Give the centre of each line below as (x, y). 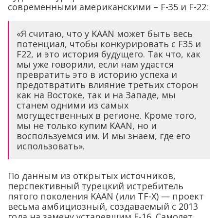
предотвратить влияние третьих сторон (107, 84)
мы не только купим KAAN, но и (87, 125)
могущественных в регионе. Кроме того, (107, 115)
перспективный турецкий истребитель (96, 186)
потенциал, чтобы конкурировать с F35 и (109, 44)
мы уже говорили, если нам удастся (95, 64)
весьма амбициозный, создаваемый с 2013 (103, 206)
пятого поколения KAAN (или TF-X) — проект (106, 196)
